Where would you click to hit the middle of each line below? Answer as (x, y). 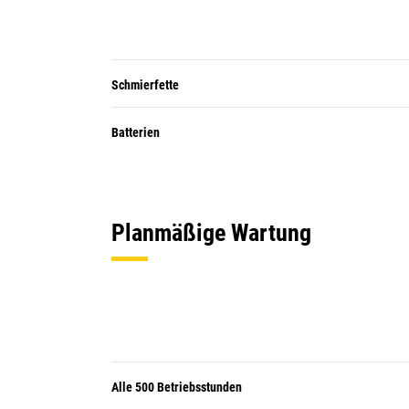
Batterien (136, 132)
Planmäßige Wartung (211, 233)
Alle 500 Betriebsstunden (177, 387)
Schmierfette (145, 85)
